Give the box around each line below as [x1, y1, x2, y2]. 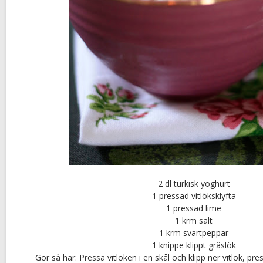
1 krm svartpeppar [159, 227, 228, 239]
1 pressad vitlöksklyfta [151, 190, 236, 202]
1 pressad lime [166, 203, 221, 214]
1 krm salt [175, 215, 213, 227]
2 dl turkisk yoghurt [157, 178, 230, 190]
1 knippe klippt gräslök [151, 240, 236, 251]
